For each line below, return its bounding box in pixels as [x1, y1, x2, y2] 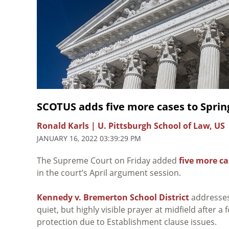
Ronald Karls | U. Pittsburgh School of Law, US [37, 120, 225, 131]
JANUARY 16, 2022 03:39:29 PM [37, 133, 141, 143]
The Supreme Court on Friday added [37, 154, 179, 166]
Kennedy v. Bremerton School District [37, 191, 189, 203]
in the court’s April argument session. [37, 167, 181, 178]
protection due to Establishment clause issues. [37, 216, 217, 227]
